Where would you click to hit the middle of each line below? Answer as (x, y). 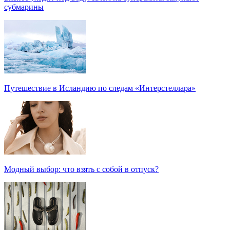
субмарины (24, 7)
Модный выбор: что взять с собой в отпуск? (81, 169)
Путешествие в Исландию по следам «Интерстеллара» (100, 88)
